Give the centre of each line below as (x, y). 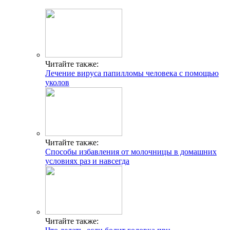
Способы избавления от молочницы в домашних (131, 151)
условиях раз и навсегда (87, 161)
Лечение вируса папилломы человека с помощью (132, 73)
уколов (57, 82)
